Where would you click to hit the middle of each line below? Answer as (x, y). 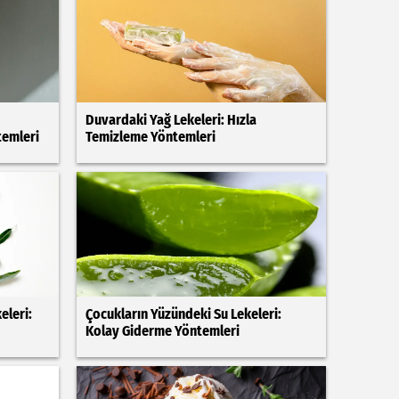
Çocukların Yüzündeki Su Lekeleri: (183, 314)
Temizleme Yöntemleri (150, 137)
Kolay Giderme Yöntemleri (162, 331)
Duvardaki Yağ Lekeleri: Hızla (171, 120)
